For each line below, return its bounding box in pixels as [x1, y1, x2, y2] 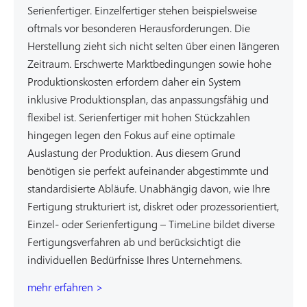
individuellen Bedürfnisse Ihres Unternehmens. [27, 252, 242, 268]
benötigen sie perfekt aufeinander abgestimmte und [27, 163, 269, 179]
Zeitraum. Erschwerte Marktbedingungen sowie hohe [27, 56, 271, 72]
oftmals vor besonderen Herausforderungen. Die [27, 21, 250, 36]
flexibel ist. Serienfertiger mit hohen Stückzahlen [27, 110, 250, 125]
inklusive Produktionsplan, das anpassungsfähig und [27, 92, 269, 108]
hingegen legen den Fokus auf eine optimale [27, 127, 235, 143]
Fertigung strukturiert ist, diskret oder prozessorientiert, [27, 199, 279, 214]
